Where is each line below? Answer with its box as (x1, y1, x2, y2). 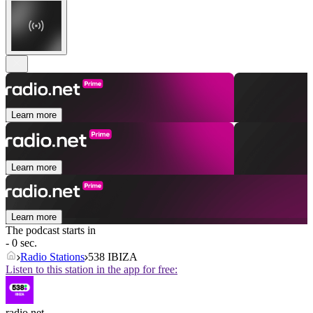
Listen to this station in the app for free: (6, 263, 177, 276)
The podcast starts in (6, 224, 96, 237)
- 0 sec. (6, 237, 37, 249)
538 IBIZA (88, 251, 138, 263)
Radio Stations (20, 251, 85, 263)
